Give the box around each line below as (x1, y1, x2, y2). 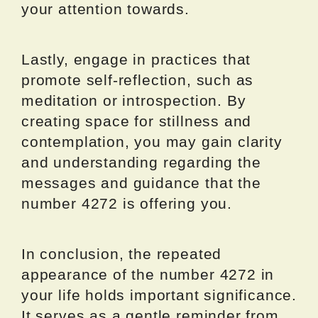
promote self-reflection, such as (21, 72, 254, 89)
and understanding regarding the (21, 154, 261, 171)
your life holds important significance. (21, 287, 297, 304)
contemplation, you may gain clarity (21, 133, 283, 150)
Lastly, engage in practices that (21, 51, 251, 68)
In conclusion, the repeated (21, 246, 222, 263)
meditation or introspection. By (21, 92, 246, 109)
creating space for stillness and (21, 113, 252, 130)
